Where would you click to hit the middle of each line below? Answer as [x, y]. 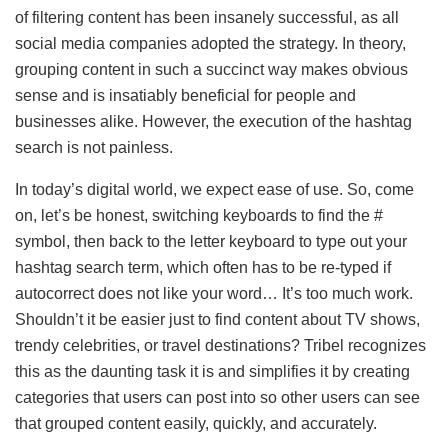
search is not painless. [96, 147]
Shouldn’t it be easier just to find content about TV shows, [217, 319]
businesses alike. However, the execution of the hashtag [213, 121]
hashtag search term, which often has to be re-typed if [203, 267]
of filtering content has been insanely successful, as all [207, 17]
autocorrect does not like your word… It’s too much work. [214, 293]
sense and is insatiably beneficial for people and [185, 95]
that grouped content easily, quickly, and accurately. [196, 423]
